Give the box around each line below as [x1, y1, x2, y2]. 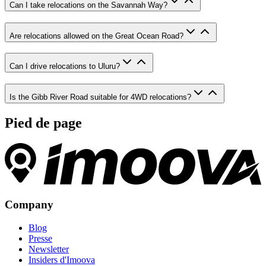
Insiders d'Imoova [28, 254, 95, 265]
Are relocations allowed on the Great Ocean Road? [9, 31, 183, 40]
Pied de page [5, 115, 82, 131]
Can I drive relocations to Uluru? [9, 62, 120, 71]
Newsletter [28, 243, 69, 254]
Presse [28, 233, 52, 243]
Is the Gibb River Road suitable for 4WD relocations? [9, 93, 191, 102]
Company [5, 198, 53, 211]
